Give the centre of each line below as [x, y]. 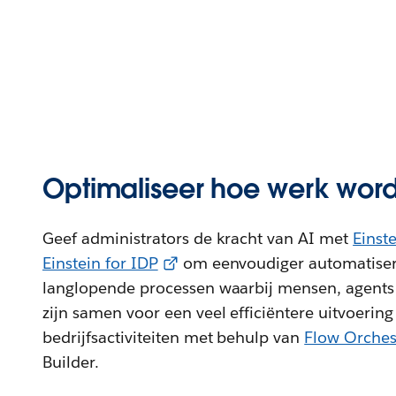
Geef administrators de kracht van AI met [198, 239]
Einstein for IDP [100, 263]
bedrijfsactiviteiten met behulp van [174, 338]
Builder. [71, 362]
